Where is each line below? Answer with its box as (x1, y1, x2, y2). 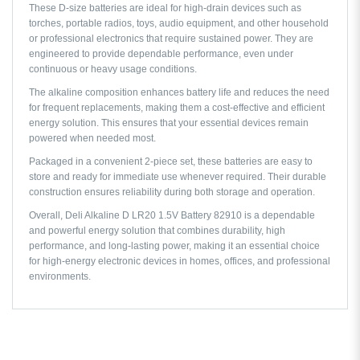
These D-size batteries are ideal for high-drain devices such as (29, 2, 301, 14)
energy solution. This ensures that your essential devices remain (29, 117, 309, 129)
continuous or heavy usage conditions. (29, 63, 197, 75)
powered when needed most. (29, 132, 156, 144)
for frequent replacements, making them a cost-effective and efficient (29, 101, 325, 113)
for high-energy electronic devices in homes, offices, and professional (29, 255, 330, 267)
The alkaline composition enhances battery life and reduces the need (29, 86, 329, 98)
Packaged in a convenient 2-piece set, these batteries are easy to (29, 155, 313, 167)
